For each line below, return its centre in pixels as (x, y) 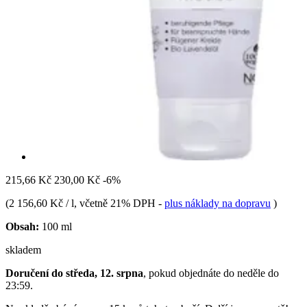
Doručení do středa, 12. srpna (74, 273)
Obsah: (22, 226)
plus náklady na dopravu (218, 203)
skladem (23, 249)
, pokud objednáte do (190, 273)
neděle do (258, 273)
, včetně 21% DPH (116, 203)
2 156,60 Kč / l (41, 203)
